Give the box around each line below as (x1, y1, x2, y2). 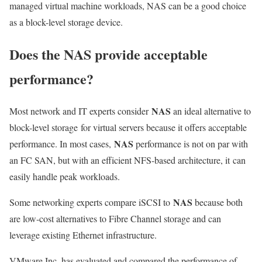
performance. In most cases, (9, 137, 114, 150)
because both (192, 195, 243, 208)
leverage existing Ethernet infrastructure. (9, 228, 157, 241)
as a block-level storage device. (9, 16, 123, 29)
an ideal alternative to (171, 104, 251, 117)
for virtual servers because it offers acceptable (81, 120, 247, 133)
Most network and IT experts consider (9, 104, 151, 117)
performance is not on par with (133, 137, 248, 150)
